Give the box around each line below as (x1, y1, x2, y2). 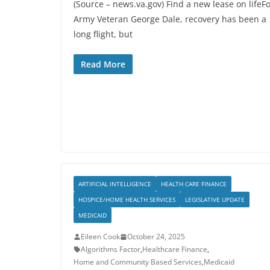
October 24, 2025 (127, 231, 185, 242)
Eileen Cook (81, 231, 120, 242)
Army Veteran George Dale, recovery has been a (74, 13, 266, 25)
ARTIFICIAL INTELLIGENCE (78, 180, 151, 188)
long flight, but (74, 28, 133, 40)
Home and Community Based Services (74, 257, 202, 267)
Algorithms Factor (81, 244, 140, 254)
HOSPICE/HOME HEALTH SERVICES (78, 195, 175, 204)
